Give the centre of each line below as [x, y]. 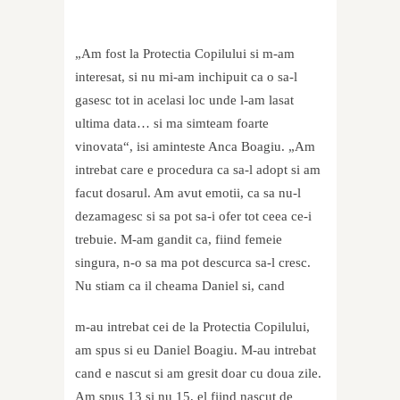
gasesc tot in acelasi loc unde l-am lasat [184, 100]
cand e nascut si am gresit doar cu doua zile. [198, 374]
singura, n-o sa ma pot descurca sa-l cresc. [193, 263]
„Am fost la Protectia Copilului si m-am [185, 54]
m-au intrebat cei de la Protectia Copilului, [192, 327]
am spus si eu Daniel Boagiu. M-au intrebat [196, 350]
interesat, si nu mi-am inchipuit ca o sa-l [186, 77]
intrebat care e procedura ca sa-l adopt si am [198, 170]
